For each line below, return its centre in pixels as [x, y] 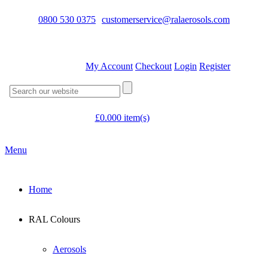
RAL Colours [54, 219]
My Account [109, 66]
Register [215, 66]
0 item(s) [133, 118]
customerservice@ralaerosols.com [166, 19]
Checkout [153, 66]
